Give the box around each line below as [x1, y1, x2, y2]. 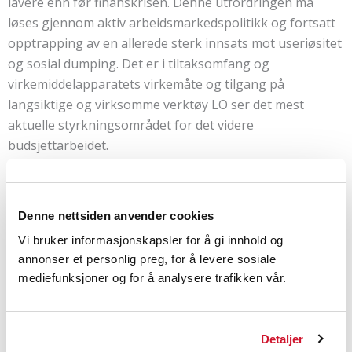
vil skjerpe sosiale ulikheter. [8, 218, 170, 236]
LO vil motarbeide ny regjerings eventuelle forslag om [8, 178, 325, 196]
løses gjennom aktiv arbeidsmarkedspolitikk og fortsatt [8, 14, 335, 32]
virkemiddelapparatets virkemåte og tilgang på [8, 75, 284, 93]
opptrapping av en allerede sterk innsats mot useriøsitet [8, 35, 342, 53]
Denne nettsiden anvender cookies [18, 208, 214, 222]
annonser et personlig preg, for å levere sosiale [18, 252, 276, 266]
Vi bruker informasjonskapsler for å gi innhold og [18, 233, 284, 247]
